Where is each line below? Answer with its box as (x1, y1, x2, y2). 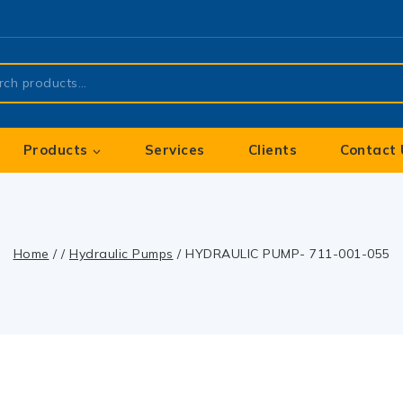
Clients (247, 141, 298, 158)
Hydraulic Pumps (69, 246, 174, 262)
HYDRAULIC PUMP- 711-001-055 (185, 246, 390, 262)
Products (22, 141, 88, 158)
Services (144, 141, 205, 158)
